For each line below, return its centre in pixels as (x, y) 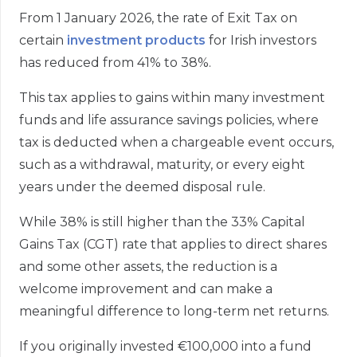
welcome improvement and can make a (146, 289)
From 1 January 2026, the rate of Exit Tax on (158, 18)
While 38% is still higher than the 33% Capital (162, 222)
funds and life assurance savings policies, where (169, 120)
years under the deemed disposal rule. (142, 187)
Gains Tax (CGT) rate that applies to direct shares (173, 245)
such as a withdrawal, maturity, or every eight (162, 165)
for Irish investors (261, 41)
